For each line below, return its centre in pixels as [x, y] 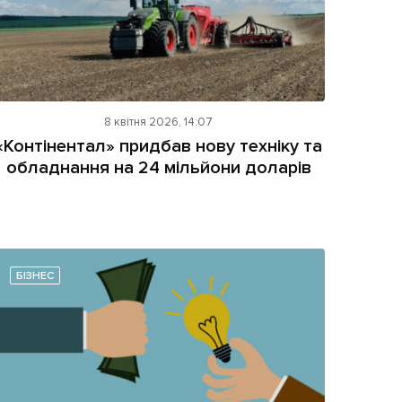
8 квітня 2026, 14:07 [159, 122]
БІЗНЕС [35, 275]
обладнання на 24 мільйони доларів [158, 167]
